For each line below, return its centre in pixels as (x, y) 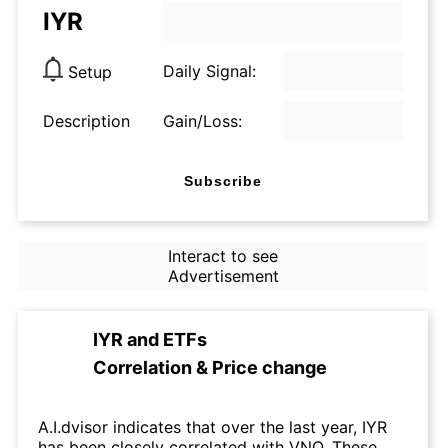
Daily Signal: (209, 71)
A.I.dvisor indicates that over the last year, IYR (212, 427)
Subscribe (223, 180)
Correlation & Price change (210, 367)
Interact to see (222, 256)
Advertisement (223, 276)
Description (86, 121)
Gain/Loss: (202, 121)
